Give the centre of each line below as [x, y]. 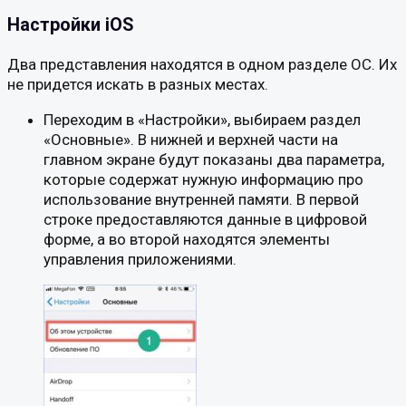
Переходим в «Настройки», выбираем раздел [202, 119]
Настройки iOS [71, 24]
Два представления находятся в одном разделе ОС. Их [202, 64]
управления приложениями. [140, 259]
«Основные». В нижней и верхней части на [191, 139]
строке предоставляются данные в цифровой [205, 219]
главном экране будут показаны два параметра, [214, 159]
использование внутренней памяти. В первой [201, 199]
